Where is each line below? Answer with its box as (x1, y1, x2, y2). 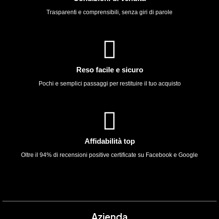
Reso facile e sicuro (76, 66, 143, 74)
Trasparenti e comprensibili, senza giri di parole (46, 9, 173, 16)
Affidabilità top (84, 137, 135, 145)
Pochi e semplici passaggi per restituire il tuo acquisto (38, 80, 181, 87)
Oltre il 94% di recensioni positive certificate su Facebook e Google (21, 152, 198, 158)
